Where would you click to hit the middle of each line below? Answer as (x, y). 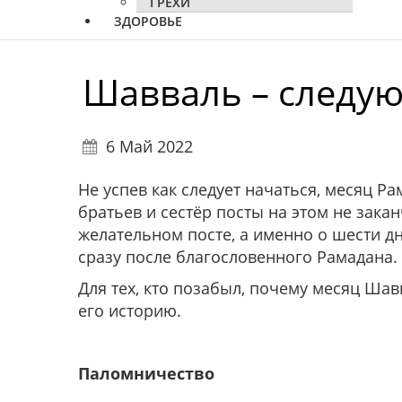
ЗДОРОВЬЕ (148, 22)
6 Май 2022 (149, 147)
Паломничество (146, 374)
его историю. (130, 311)
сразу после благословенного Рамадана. (238, 257)
